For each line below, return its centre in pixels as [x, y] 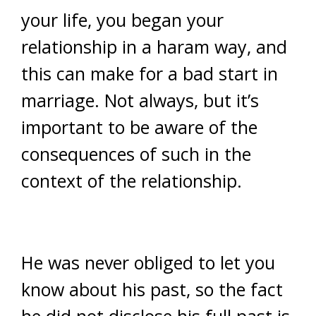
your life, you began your [122, 20]
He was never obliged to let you [148, 262]
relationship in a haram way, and [154, 47]
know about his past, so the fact [152, 289]
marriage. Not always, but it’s [140, 100]
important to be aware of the [139, 127]
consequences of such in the [136, 154]
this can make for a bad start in [150, 73]
